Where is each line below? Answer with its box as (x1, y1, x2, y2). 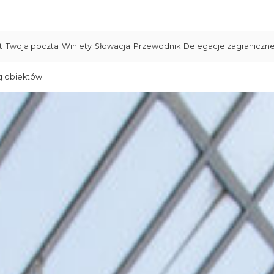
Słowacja (95, 42, 130, 51)
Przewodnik (133, 42, 180, 51)
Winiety (62, 42, 92, 51)
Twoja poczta (6, 42, 59, 51)
